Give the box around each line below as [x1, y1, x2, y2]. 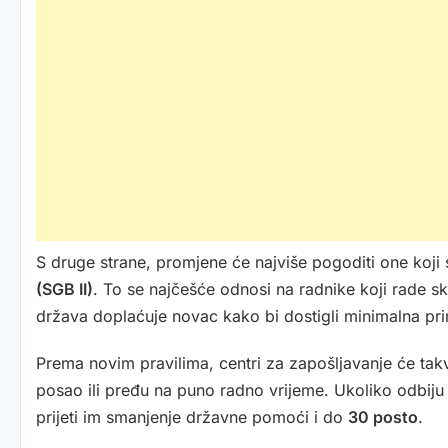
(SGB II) [36, 279, 93, 300]
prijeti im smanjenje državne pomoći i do [36, 407, 348, 428]
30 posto [348, 407, 418, 428]
